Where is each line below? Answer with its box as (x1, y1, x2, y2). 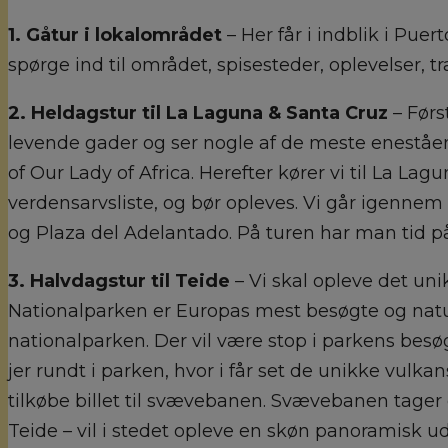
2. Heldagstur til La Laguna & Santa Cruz (8, 101, 393, 124)
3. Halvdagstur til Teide (8, 269, 235, 292)
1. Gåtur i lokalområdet (8, 23, 222, 46)
